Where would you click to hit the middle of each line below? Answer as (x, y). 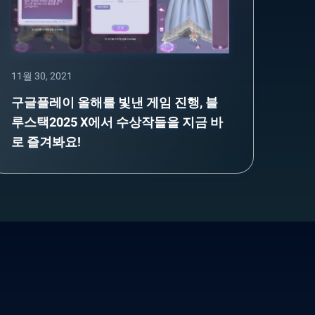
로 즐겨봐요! (46, 142)
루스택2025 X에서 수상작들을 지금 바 (117, 122)
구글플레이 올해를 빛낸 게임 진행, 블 (115, 103)
